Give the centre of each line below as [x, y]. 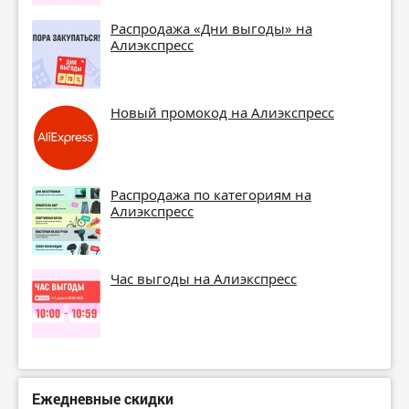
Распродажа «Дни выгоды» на [211, 28]
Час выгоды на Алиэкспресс [204, 278]
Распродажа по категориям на [211, 194]
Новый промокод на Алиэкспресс [222, 112]
